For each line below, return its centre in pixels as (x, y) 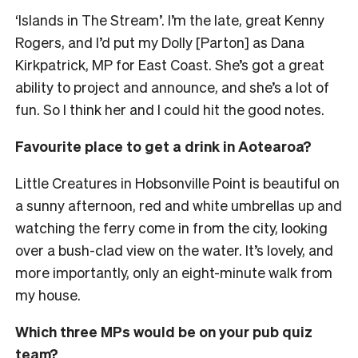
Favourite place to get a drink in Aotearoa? (163, 145)
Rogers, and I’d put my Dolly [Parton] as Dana (160, 42)
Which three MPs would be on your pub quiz (164, 331)
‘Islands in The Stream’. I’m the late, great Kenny (170, 19)
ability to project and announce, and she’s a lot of (172, 86)
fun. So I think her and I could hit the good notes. (170, 109)
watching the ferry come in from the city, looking (171, 227)
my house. (48, 294)
